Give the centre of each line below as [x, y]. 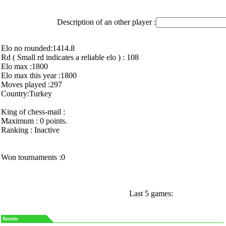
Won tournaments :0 [33, 157]
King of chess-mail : [33, 112]
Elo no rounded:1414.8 [38, 48]
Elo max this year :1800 [39, 75]
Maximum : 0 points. [34, 121]
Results [10, 219]
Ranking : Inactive [30, 130]
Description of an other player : [106, 22]
